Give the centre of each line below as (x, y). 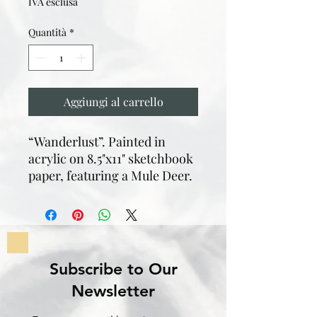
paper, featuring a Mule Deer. (110, 175)
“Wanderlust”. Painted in (97, 142)
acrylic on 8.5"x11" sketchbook (111, 158)
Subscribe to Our (113, 269)
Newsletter (113, 291)
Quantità (47, 32)
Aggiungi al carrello (113, 102)
